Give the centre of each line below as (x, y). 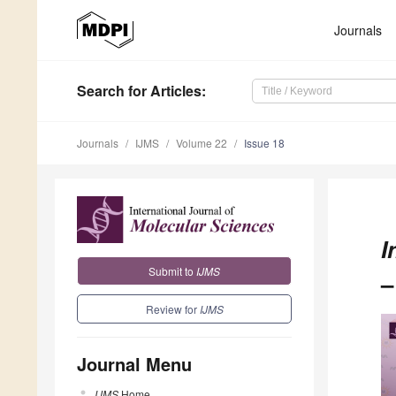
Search (101, 91)
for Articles (163, 91)
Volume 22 (202, 143)
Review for (172, 308)
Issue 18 (264, 143)
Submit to (172, 270)
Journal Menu (134, 363)
